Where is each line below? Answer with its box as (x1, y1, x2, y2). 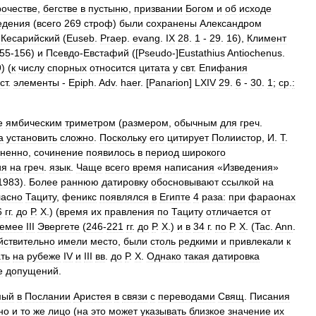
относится (90, 62, 136, 73)
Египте (159, 191, 190, 202)
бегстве (43, 3, 78, 14)
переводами (158, 291, 215, 302)
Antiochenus (227, 47, 282, 59)
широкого (182, 147, 226, 158)
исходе (239, 3, 272, 14)
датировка (212, 250, 260, 262)
